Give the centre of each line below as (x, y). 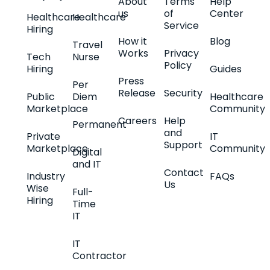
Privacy (182, 54)
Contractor (99, 256)
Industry (46, 177)
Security (184, 93)
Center (227, 14)
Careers (137, 121)
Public (40, 97)
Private (43, 137)
